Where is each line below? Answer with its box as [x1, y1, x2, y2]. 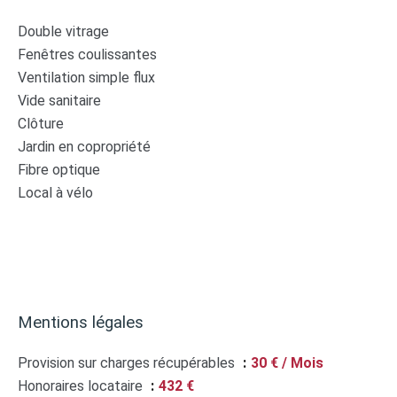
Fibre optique [18, 161, 100, 178]
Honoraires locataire [18, 378, 146, 394]
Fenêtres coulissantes [18, 46, 157, 63]
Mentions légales [18, 313, 144, 332]
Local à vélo [18, 184, 93, 201]
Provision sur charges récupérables [18, 354, 238, 371]
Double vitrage [18, 23, 109, 40]
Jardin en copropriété [18, 138, 151, 155]
